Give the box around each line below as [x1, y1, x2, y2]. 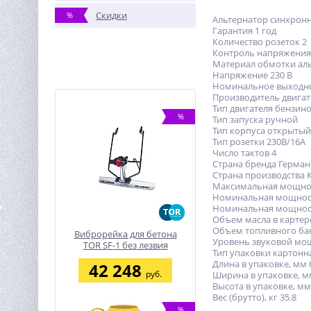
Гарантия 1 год [212, 24, 276, 37]
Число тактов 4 [212, 146, 276, 159]
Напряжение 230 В [212, 69, 292, 81]
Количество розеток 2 [212, 35, 307, 48]
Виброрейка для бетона [74, 228, 177, 240]
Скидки [96, 9, 127, 22]
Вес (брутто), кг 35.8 [212, 291, 296, 303]
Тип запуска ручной [212, 113, 298, 126]
